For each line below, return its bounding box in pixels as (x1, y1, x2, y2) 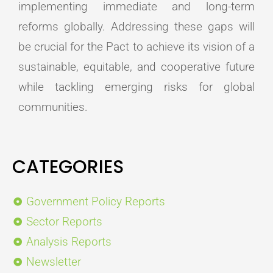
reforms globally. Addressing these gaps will (18, 19, 255, 34)
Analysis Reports (26, 235, 112, 249)
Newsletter (26, 255, 81, 269)
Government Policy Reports (26, 194, 165, 209)
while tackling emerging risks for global (18, 80, 255, 94)
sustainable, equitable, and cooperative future (18, 60, 255, 74)
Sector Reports (26, 214, 102, 229)
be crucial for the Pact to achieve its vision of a (18, 40, 255, 54)
